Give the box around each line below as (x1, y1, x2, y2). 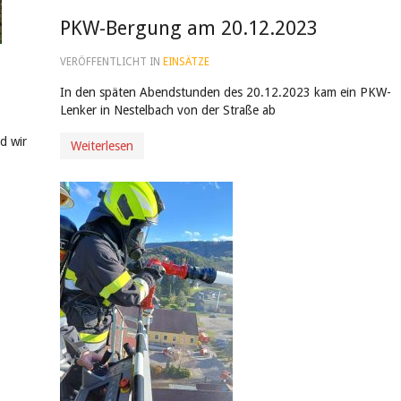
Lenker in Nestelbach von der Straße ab (59, 103, 276, 117)
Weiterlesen (70, 139, 133, 153)
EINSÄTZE (162, 55, 209, 68)
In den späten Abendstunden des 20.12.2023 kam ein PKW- (59, 85, 391, 99)
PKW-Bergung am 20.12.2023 (59, 17, 318, 39)
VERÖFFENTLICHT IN (59, 55, 163, 68)
